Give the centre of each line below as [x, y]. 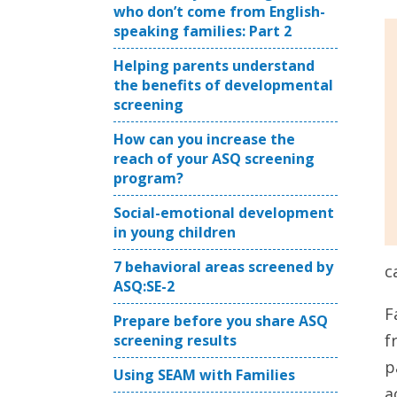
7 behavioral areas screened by [223, 267]
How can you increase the [204, 139]
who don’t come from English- [219, 12]
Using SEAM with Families [204, 375]
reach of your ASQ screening [214, 159]
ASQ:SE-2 [144, 286]
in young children [175, 232]
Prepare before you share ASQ [221, 321]
